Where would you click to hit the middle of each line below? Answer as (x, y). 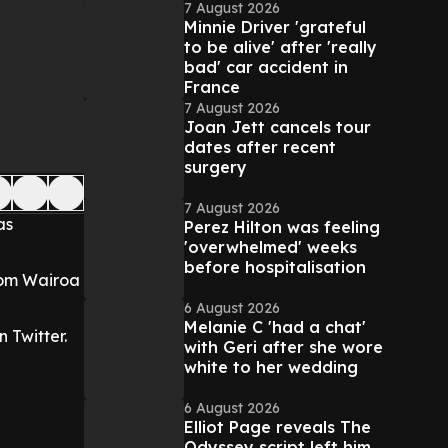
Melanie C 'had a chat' (275, 327)
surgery (215, 167)
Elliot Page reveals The (277, 427)
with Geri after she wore (283, 347)
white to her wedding (271, 367)
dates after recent (260, 147)
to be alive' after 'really (280, 47)
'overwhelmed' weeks (270, 247)
